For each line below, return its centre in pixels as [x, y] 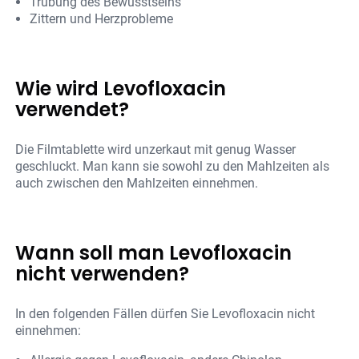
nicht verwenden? [103, 274]
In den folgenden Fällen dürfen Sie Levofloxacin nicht [165, 314]
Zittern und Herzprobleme [102, 19]
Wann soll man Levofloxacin [154, 253]
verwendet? [73, 110]
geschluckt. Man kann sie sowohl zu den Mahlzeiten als [173, 167]
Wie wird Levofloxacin [121, 89]
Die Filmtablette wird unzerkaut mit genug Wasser [156, 150]
